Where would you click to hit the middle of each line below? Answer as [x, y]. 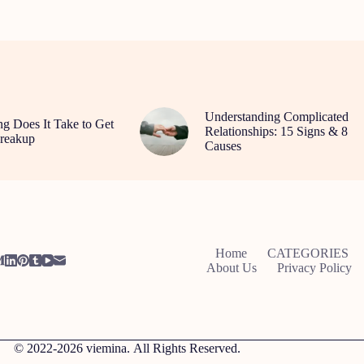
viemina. [108, 348]
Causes [223, 145]
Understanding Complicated [276, 116]
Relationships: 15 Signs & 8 [276, 131]
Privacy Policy [315, 267]
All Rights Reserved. [186, 348]
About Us [232, 267]
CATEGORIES [308, 253]
